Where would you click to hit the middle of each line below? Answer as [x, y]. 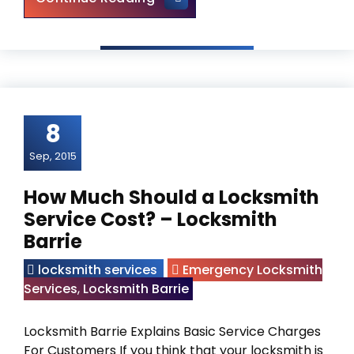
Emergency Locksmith [252, 270]
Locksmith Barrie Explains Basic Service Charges [172, 331]
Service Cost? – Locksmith [151, 219]
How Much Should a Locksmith [171, 197]
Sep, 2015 [53, 156]
